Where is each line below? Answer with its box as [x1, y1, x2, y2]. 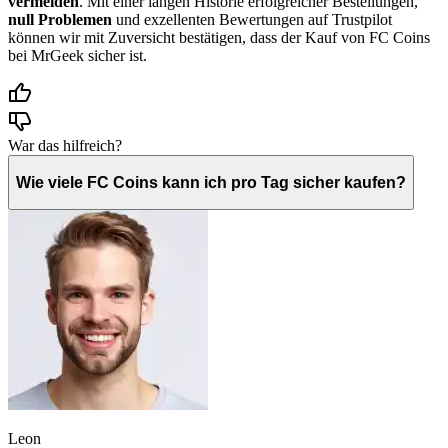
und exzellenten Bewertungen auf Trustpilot [112, 10, 392, 28]
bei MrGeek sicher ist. [8, 46, 147, 64]
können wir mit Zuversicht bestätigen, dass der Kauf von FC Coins [8, 28, 430, 46]
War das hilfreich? [8, 136, 122, 154]
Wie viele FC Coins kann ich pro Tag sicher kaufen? [16, 173, 406, 191]
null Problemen [8, 10, 112, 28]
